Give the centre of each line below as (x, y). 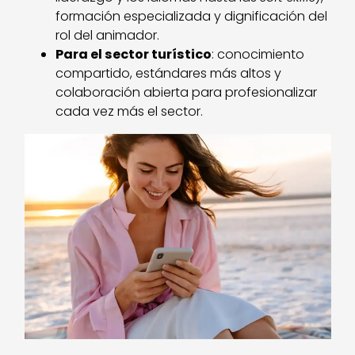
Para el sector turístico (134, 55)
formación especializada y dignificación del (192, 17)
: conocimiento (258, 55)
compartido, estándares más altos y (169, 74)
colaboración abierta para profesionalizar (187, 93)
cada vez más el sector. (130, 112)
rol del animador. (108, 36)
